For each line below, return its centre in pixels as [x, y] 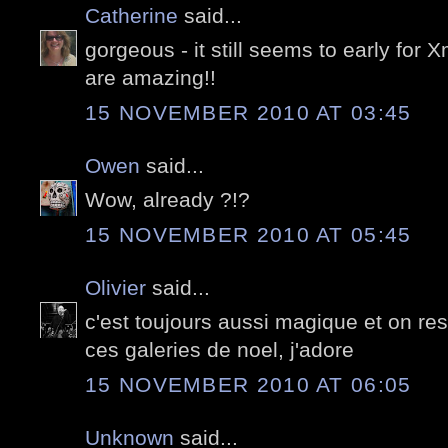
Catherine [131, 15]
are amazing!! [150, 78]
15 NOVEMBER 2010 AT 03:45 [248, 112]
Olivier [115, 287]
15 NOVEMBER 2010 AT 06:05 [248, 384]
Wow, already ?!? [167, 200]
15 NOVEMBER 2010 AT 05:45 [248, 234]
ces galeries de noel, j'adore [219, 350]
